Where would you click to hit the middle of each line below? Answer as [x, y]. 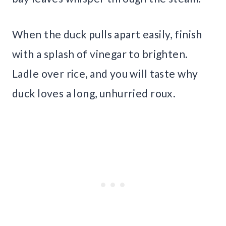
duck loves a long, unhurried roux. [94, 93]
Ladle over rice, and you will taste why [105, 73]
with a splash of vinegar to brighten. [100, 53]
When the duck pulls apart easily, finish [107, 34]
